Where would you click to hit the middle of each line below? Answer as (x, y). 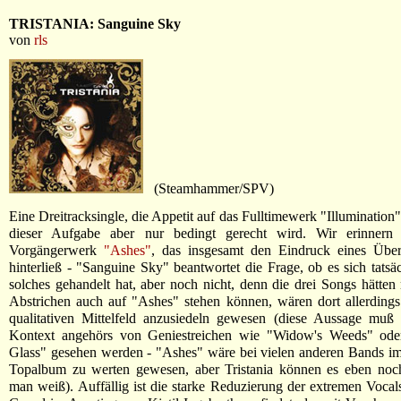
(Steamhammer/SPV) (209, 188)
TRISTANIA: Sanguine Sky (95, 24)
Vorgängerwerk (56, 250)
